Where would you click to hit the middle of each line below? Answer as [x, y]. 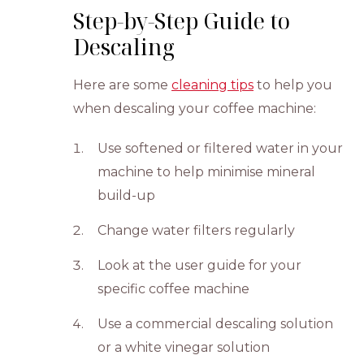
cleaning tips [213, 85]
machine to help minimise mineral [207, 172]
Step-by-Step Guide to [182, 21]
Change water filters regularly [197, 230]
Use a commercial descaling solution [216, 324]
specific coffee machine [174, 289]
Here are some [123, 85]
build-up [127, 195]
